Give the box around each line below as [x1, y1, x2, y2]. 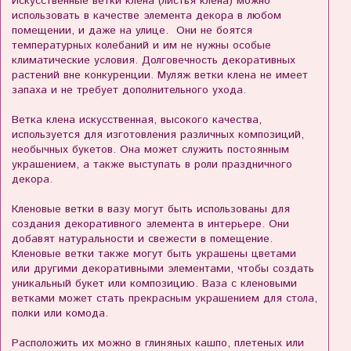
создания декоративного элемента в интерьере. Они [12, 216, 289, 233]
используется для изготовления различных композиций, [12, 127, 304, 143]
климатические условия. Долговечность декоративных [12, 52, 295, 69]
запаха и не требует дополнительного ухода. [12, 82, 246, 99]
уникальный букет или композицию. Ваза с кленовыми [12, 276, 297, 292]
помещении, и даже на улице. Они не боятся [12, 23, 252, 39]
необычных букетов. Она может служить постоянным [12, 142, 289, 158]
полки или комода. [12, 306, 108, 322]
